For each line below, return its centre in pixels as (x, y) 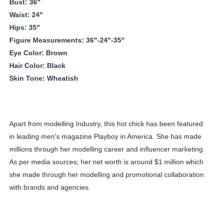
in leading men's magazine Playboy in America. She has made (105, 137)
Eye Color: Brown (38, 53)
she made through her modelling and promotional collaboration (106, 175)
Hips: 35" (24, 28)
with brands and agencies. (50, 187)
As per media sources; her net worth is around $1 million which (106, 162)
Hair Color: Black (37, 66)
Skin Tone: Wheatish (44, 78)
